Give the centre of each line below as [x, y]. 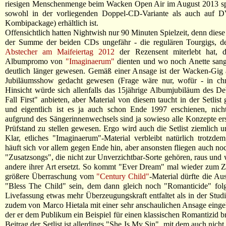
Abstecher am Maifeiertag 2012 [60, 52]
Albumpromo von [35, 61]
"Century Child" [123, 176]
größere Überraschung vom [51, 176]
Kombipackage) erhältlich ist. [52, 23]
